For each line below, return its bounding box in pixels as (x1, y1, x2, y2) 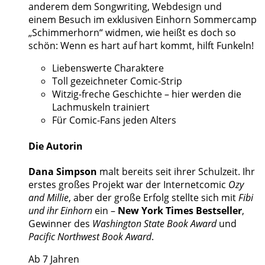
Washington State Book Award (92, 216, 216, 230)
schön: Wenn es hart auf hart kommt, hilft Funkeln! (28, 39, 254, 53)
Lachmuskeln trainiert (52, 101, 150, 114)
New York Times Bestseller (118, 203, 242, 217)
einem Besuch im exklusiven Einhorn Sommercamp (28, 13, 257, 27)
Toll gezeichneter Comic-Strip (52, 75, 182, 88)
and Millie (28, 190, 69, 204)
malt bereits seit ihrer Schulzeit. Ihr (97, 164, 255, 178)
